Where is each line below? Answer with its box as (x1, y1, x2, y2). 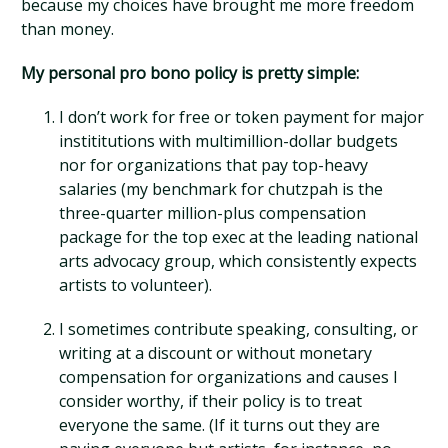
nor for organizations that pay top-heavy (58, 154, 368, 176)
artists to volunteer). (58, 274, 212, 296)
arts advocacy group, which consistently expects (58, 250, 417, 272)
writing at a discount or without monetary (58, 342, 372, 364)
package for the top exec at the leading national (58, 226, 418, 248)
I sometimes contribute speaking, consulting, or (58, 318, 418, 340)
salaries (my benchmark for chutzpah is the (58, 178, 383, 200)
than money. (21, 18, 115, 40)
